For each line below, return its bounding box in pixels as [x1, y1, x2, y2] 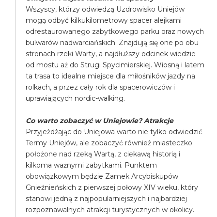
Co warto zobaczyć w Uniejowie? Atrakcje [26, 116, 174, 125]
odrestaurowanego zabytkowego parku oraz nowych [26, 27, 204, 36]
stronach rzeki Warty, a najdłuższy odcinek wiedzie [26, 49, 196, 58]
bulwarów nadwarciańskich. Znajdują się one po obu [26, 38, 199, 47]
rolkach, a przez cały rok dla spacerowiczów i [26, 83, 175, 92]
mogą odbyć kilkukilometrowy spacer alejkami [26, 16, 182, 25]
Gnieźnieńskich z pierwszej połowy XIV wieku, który [26, 183, 199, 192]
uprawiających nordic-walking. [26, 94, 125, 103]
